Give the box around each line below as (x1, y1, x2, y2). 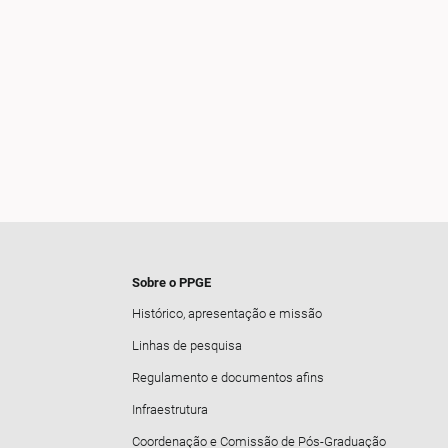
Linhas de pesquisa (132, 338, 242, 354)
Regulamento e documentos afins (132, 370, 324, 386)
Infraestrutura (132, 401, 208, 417)
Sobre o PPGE (132, 274, 211, 290)
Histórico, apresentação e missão (132, 306, 322, 322)
